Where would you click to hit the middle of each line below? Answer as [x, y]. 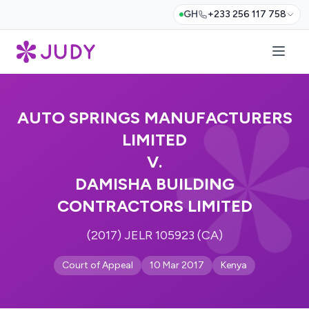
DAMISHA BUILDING [154, 184]
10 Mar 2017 [177, 265]
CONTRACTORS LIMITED [154, 206]
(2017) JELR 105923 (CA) [154, 235]
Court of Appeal [98, 265]
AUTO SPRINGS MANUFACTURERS [154, 118]
